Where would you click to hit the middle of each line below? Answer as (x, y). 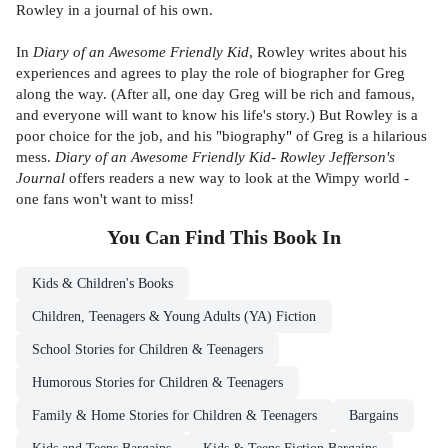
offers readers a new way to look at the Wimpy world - (237, 178)
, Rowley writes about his (328, 52)
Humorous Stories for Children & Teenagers (157, 383)
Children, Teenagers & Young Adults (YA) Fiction (174, 317)
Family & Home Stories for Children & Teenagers (174, 416)
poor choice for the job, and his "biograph (147, 136)
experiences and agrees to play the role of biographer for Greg (210, 73)
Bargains (373, 416)
